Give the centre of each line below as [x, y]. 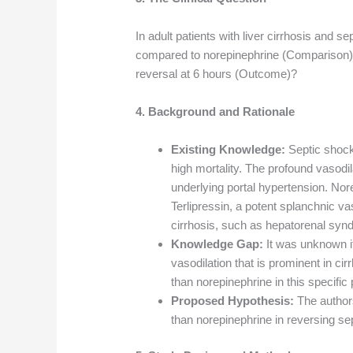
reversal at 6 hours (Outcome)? [217, 73]
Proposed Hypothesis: [233, 300]
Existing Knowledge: [229, 149]
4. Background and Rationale [216, 111]
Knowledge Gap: [217, 243]
